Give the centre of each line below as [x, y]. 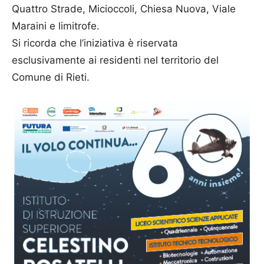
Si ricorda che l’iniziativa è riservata [95, 43]
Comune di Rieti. [51, 77]
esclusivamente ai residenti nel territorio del [115, 60]
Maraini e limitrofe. [56, 26]
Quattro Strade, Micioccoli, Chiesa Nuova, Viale [124, 9]
